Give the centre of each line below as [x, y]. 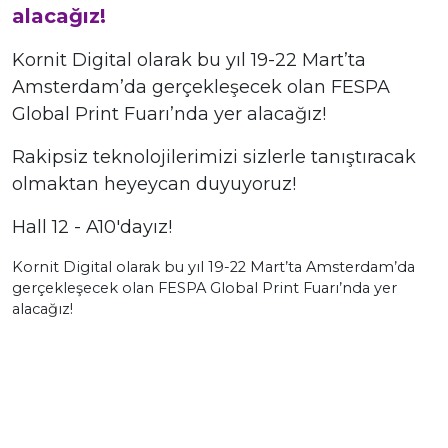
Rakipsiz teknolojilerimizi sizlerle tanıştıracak [214, 157]
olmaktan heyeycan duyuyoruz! [154, 184]
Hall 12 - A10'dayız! [92, 227]
